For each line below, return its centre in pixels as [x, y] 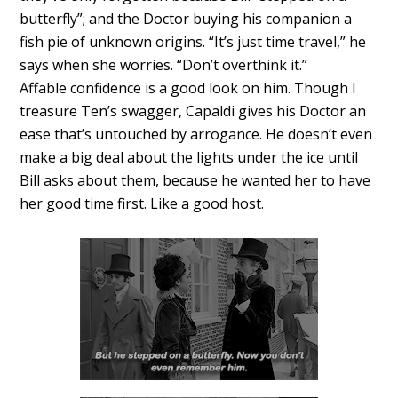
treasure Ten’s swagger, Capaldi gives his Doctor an [193, 111]
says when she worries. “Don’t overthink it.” [164, 65]
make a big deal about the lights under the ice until [189, 158]
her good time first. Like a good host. [142, 204]
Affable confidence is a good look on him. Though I [188, 88]
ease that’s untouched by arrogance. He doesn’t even [196, 135]
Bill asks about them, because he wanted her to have [195, 181]
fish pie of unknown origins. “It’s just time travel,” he [193, 42]
